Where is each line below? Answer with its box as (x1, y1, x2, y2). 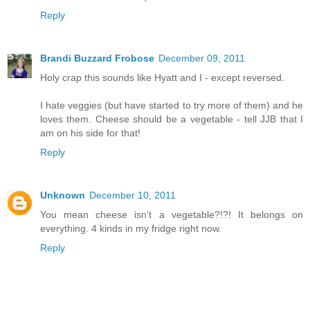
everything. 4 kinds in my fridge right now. (40, 223, 221, 235)
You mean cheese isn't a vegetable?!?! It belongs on (40, 209, 303, 221)
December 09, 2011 (158, 53, 245, 64)
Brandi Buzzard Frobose (40, 53, 154, 64)
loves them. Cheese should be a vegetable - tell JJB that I (40, 113, 303, 125)
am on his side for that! (40, 127, 140, 139)
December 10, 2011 (89, 190, 176, 201)
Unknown (40, 190, 85, 201)
